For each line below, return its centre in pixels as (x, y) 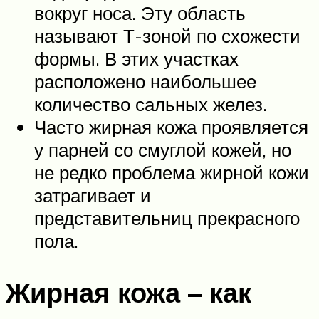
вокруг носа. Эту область (140, 13)
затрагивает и (93, 195)
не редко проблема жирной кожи (172, 173)
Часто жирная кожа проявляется (171, 127)
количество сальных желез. (151, 104)
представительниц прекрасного (167, 218)
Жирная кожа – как (129, 293)
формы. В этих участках (136, 59)
